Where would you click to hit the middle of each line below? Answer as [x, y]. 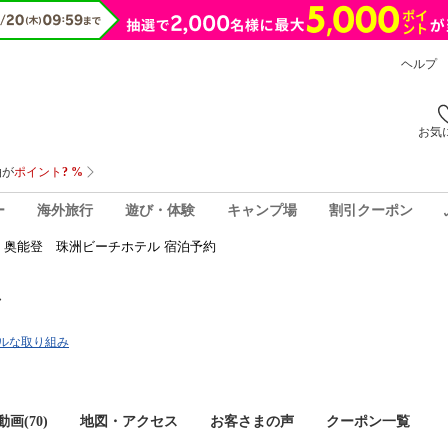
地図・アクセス [129, 421]
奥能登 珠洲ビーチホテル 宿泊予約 [110, 246]
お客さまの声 [252, 421]
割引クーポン [370, 210]
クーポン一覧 [368, 421]
